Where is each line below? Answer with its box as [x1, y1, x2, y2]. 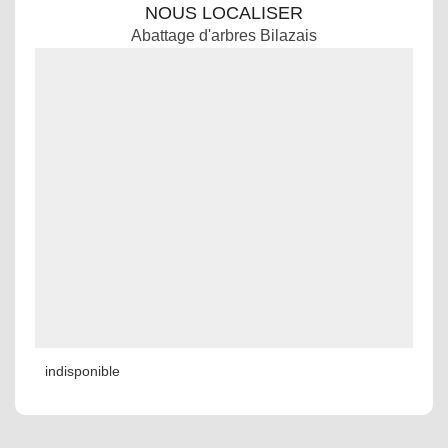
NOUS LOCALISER [145, 3, 303, 23]
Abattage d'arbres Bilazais [131, 27, 317, 44]
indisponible [45, 363, 120, 379]
